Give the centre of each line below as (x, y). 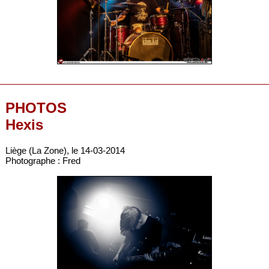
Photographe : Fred (43, 161)
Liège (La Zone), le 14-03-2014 (65, 151)
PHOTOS (36, 108)
